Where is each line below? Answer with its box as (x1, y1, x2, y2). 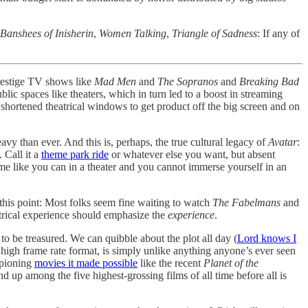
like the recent (137, 257, 203, 269)
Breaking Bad (239, 76, 299, 88)
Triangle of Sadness (172, 27, 257, 40)
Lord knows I (237, 232, 296, 245)
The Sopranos (157, 76, 221, 88)
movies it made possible (34, 257, 137, 269)
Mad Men (94, 76, 139, 88)
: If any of (257, 27, 300, 40)
